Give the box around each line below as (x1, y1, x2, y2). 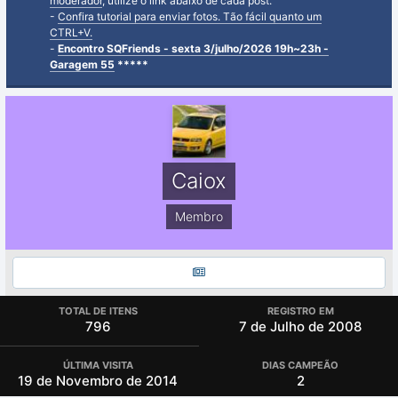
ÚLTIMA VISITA (62, 359, 133, 371)
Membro (175, 209, 223, 224)
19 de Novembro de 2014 (18, 372, 178, 389)
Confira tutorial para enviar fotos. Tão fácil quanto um (58, 10, 322, 23)
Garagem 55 (50, 58, 115, 71)
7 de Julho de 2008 (239, 318, 362, 335)
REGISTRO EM (267, 305, 334, 317)
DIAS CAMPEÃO (262, 358, 338, 371)
